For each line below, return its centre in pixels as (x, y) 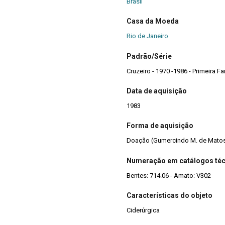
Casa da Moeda (153, 21)
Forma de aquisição (160, 126)
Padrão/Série (149, 56)
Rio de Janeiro (147, 36)
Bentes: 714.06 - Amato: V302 (169, 175)
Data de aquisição (157, 91)
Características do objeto (170, 196)
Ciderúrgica (143, 210)
